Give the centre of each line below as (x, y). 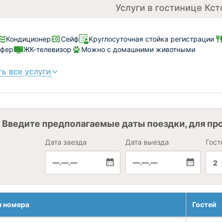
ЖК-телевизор (47, 49)
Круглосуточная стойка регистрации (151, 39)
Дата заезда (66, 142)
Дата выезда (147, 142)
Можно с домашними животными (138, 49)
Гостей (204, 204)
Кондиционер (28, 39)
